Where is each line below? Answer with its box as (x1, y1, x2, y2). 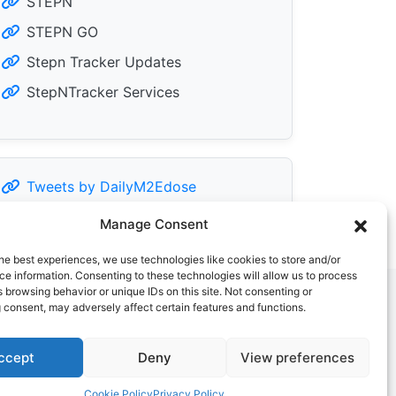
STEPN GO (27, 23, 98, 41)
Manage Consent (100, 216, 209, 232)
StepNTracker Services (27, 83, 179, 101)
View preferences (240, 348, 355, 366)
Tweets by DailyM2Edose (27, 178, 196, 195)
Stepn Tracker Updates (27, 53, 181, 71)
